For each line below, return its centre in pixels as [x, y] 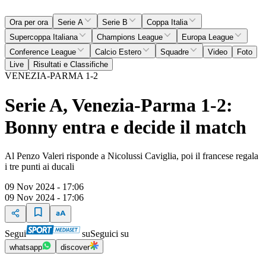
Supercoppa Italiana [44, 37]
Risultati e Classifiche [71, 65]
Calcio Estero [118, 52]
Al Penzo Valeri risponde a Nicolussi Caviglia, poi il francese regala [132, 156]
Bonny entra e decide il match [126, 127]
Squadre [175, 52]
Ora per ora [29, 23]
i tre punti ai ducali [39, 167]
